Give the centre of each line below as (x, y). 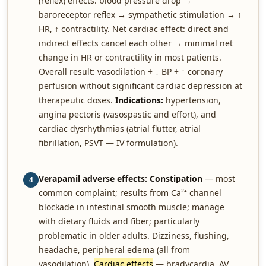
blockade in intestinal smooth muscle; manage (132, 207)
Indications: (139, 100)
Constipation (176, 178)
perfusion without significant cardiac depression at (140, 86)
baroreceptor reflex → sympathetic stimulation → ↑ (140, 15)
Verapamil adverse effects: (93, 178)
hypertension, (192, 100)
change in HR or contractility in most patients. (130, 57)
